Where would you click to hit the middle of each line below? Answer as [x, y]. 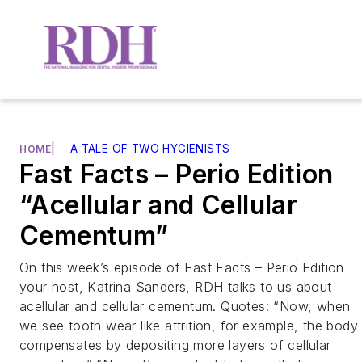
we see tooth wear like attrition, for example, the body [189, 325]
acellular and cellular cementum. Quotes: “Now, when [185, 306]
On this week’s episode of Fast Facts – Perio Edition [182, 267]
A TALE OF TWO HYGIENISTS [150, 148]
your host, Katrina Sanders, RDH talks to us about [176, 286]
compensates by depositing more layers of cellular [175, 345]
